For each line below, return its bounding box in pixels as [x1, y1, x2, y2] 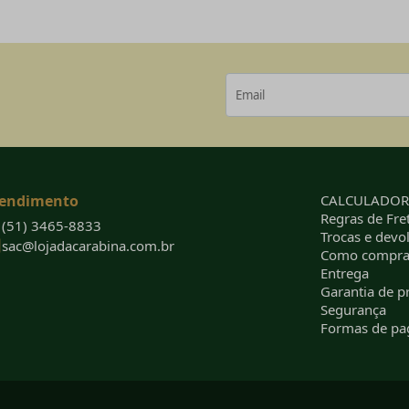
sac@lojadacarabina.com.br [2, 236, 175, 256]
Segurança [320, 300, 386, 320]
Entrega [320, 264, 369, 283]
